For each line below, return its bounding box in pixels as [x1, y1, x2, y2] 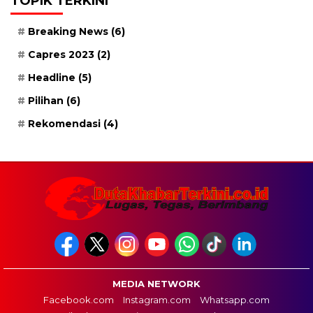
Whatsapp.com [200, 294, 270, 306]
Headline [28, 71, 75, 85]
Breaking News [28, 25, 108, 38]
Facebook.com [43, 294, 114, 306]
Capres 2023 [28, 48, 94, 61]
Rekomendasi [28, 117, 101, 131]
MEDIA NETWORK [112, 278, 201, 290]
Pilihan [28, 94, 64, 108]
